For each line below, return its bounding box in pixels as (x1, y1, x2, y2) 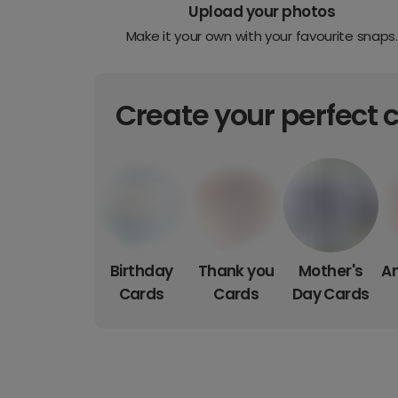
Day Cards (291, 283, 370, 306)
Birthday (109, 260, 173, 283)
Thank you (197, 260, 275, 283)
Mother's (298, 260, 363, 283)
